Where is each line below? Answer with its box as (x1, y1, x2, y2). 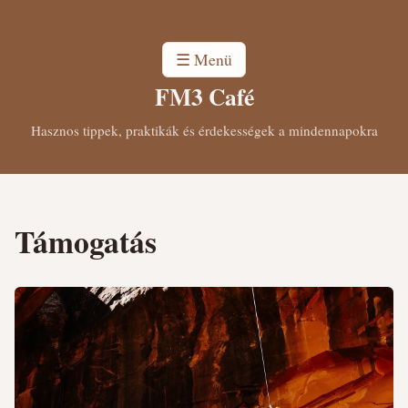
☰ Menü (176, 48, 232, 71)
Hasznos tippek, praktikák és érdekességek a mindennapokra (30, 120, 378, 139)
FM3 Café (154, 79, 254, 115)
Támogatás (15, 219, 157, 264)
